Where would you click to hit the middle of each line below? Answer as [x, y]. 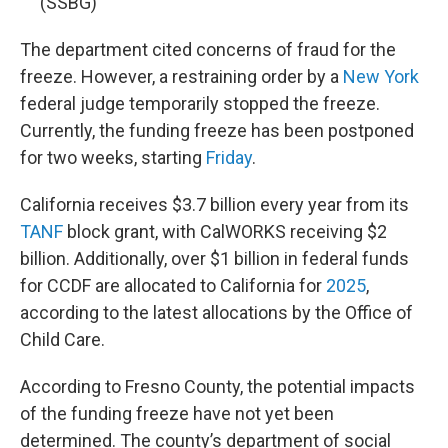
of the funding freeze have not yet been [177, 413]
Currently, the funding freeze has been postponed [217, 130]
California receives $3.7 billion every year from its [214, 204]
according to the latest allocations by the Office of [216, 312]
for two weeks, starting [113, 157]
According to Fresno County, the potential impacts [217, 386]
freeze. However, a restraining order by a [181, 76]
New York [381, 76]
